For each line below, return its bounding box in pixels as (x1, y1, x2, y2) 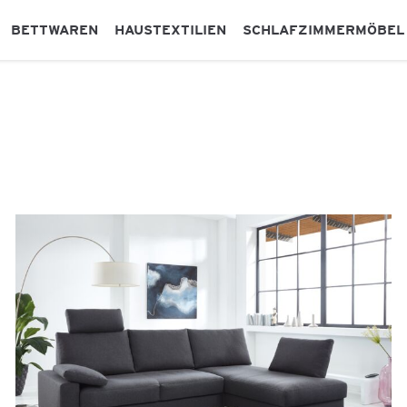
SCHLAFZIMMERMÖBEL (243, 21, 404, 38)
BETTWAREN (11, 21, 98, 38)
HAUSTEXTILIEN (114, 21, 226, 38)
